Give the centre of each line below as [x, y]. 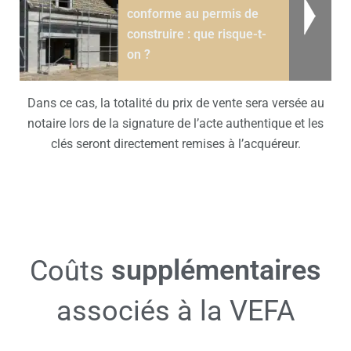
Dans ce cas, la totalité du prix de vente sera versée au [175, 103]
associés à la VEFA [175, 311]
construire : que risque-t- [196, 34]
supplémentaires [216, 270]
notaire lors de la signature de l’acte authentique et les [175, 123]
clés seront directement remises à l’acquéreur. [175, 143]
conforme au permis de [192, 13]
